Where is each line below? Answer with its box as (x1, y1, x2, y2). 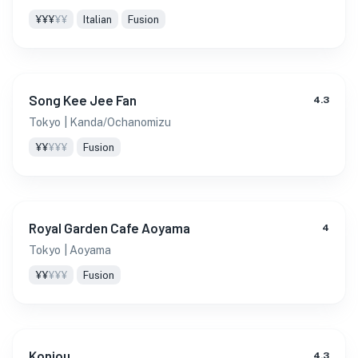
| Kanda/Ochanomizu (64, 116, 171, 129)
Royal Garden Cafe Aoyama (29, 220, 190, 236)
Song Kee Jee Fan (29, 92, 137, 108)
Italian (83, 13, 112, 26)
